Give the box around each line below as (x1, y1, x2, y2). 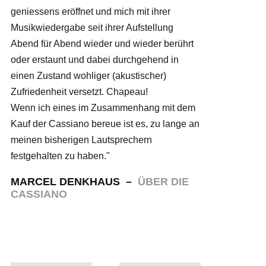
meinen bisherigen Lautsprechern (11, 135, 152, 145)
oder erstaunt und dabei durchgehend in (11, 55, 179, 65)
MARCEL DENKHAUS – (11, 176, 138, 188)
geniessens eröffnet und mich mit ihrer (11, 7, 170, 17)
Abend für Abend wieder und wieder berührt (11, 39, 194, 49)
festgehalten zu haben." (11, 151, 110, 161)
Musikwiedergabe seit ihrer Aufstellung (11, 23, 173, 33)
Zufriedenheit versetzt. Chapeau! (11, 87, 148, 97)
